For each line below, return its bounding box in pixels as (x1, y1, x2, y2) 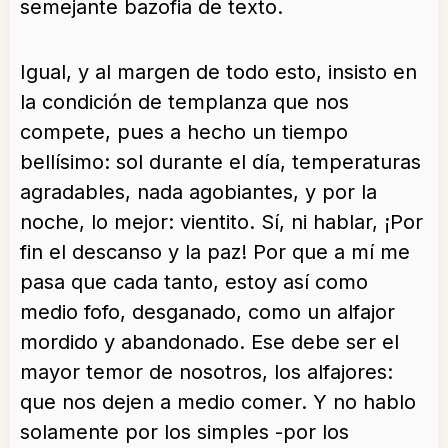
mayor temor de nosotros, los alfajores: (20, 360, 393, 385)
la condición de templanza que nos (20, 90, 349, 115)
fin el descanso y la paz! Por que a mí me (20, 240, 410, 265)
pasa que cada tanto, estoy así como (20, 270, 368, 295)
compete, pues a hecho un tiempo (20, 120, 348, 145)
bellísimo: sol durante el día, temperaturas (20, 150, 421, 175)
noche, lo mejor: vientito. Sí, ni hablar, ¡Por (20, 210, 423, 235)
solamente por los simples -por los (20, 420, 349, 445)
